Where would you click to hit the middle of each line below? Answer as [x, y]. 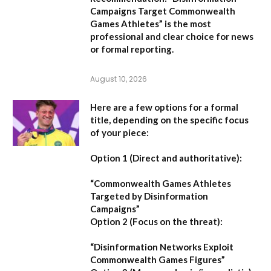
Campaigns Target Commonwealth [163, 11]
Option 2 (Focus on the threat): [156, 221]
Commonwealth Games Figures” [158, 259]
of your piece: [119, 132]
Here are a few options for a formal [164, 107]
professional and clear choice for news [172, 36]
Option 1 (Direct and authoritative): [166, 158]
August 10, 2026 [119, 79]
